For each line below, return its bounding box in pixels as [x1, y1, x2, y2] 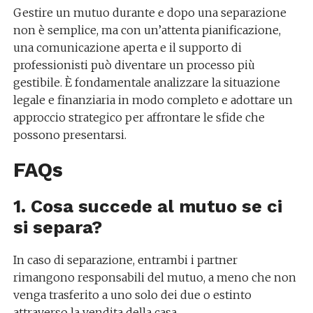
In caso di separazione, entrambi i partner [13, 253, 238, 267]
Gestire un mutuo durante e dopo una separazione [13, 6, 286, 20]
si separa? [13, 217, 102, 238]
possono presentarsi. [13, 128, 126, 142]
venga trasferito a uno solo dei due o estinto [13, 288, 252, 302]
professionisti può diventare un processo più [13, 58, 255, 72]
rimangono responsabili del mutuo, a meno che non [13, 270, 296, 284]
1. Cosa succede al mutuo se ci [13, 196, 282, 217]
